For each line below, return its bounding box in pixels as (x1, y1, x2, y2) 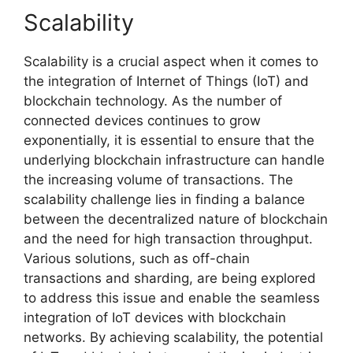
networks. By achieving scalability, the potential (24, 329, 323, 346)
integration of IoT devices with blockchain (24, 310, 286, 326)
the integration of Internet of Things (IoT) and (24, 73, 309, 90)
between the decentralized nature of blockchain (24, 211, 328, 228)
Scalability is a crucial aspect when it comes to (24, 54, 318, 70)
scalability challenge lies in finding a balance (24, 191, 305, 208)
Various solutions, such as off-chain (24, 251, 250, 267)
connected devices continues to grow (24, 113, 261, 129)
